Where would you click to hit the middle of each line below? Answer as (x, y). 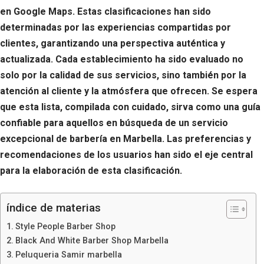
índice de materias (54, 208)
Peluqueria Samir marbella (68, 255)
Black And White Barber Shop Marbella (92, 241)
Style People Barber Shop (65, 227)
